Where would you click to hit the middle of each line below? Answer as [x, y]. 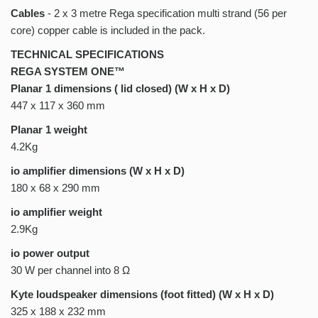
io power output [50, 253]
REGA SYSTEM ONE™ [68, 72]
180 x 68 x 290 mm [56, 188]
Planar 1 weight [49, 130]
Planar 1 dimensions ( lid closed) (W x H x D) [121, 89]
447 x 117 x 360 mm [58, 106]
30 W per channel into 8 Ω [71, 270]
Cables [28, 13]
